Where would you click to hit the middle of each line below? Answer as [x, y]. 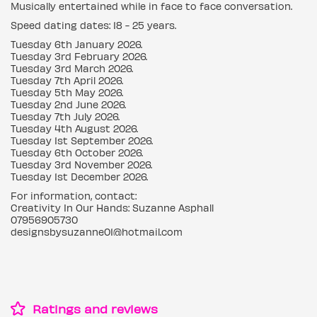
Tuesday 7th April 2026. [67, 80]
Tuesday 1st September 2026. [82, 140]
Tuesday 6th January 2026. [76, 44]
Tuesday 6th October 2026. [77, 152]
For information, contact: [74, 195]
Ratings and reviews [93, 308]
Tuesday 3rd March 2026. [72, 68]
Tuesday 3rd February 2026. [79, 56]
